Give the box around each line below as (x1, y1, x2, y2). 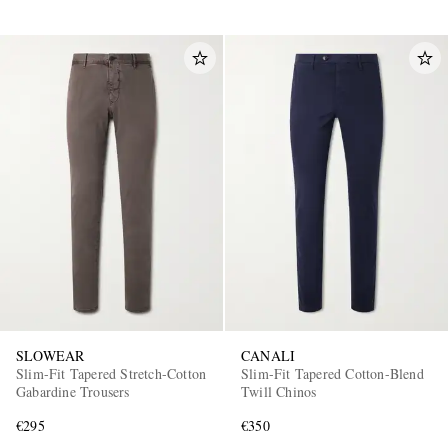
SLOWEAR (16, 346, 85, 366)
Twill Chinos (241, 382, 317, 402)
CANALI (241, 346, 296, 366)
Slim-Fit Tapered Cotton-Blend (241, 364, 424, 384)
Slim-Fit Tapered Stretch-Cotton (16, 364, 207, 384)
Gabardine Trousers (16, 382, 130, 402)
